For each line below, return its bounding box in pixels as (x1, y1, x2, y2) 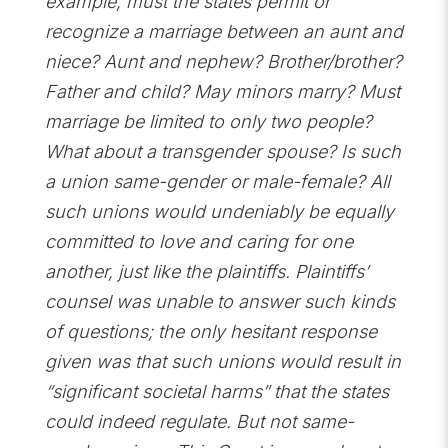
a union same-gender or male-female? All (44, 171, 390, 192)
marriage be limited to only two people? (44, 111, 372, 132)
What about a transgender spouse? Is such (44, 141, 401, 162)
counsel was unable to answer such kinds (44, 291, 395, 312)
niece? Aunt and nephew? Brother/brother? (44, 51, 402, 72)
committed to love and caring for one (44, 231, 353, 252)
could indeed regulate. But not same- (44, 411, 354, 432)
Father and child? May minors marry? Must (44, 81, 400, 102)
